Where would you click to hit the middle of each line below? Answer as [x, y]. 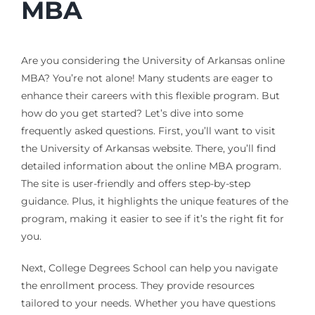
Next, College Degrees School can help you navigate [149, 268]
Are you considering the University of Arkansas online [153, 61]
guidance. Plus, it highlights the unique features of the [154, 201]
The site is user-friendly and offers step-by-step [135, 184]
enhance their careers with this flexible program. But [150, 96]
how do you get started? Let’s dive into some [132, 114]
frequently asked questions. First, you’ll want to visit [148, 131]
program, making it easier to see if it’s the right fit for [152, 219]
